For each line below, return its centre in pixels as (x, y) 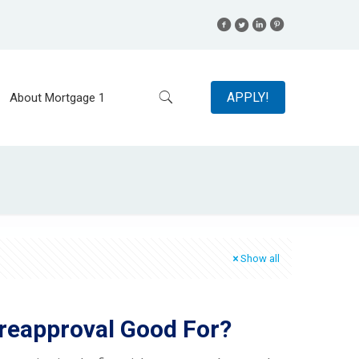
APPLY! (248, 97)
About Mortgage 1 (57, 97)
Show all (260, 258)
